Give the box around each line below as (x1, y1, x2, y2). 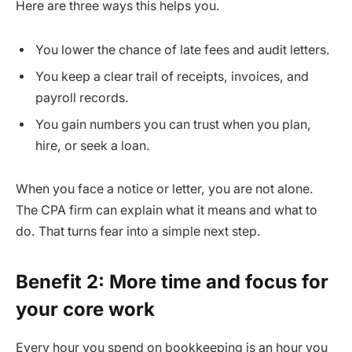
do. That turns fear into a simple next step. (16, 224, 261, 240)
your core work (16, 297, 155, 321)
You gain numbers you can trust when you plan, (35, 116, 311, 132)
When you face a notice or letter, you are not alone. (16, 181, 313, 197)
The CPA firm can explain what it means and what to (16, 203, 317, 218)
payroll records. (35, 90, 129, 105)
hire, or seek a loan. (35, 137, 150, 153)
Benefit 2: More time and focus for (16, 269, 328, 293)
